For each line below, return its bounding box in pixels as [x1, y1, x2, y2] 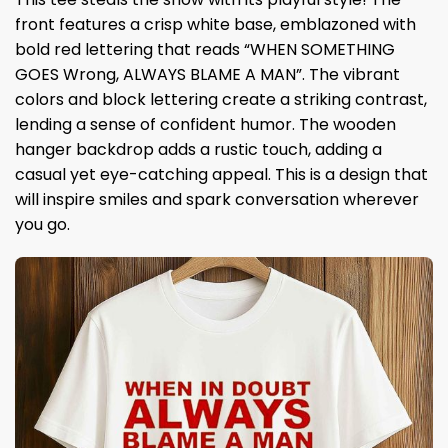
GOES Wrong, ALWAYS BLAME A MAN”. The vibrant [15, 62, 400, 86]
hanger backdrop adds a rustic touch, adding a [15, 137, 382, 161]
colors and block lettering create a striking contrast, [15, 87, 427, 111]
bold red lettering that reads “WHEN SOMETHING [15, 37, 395, 61]
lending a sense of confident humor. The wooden [15, 112, 396, 136]
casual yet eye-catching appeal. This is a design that [15, 162, 428, 186]
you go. [15, 212, 70, 236]
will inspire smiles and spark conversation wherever [15, 187, 419, 211]
